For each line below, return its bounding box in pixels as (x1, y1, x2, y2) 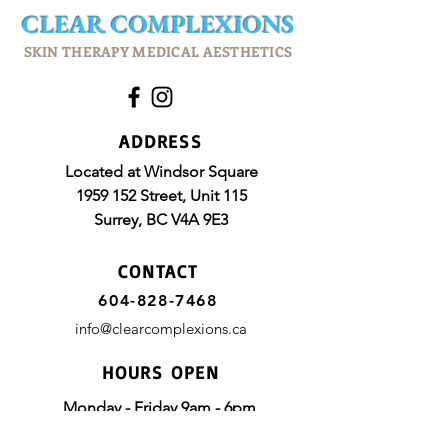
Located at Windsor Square (64, 162, 258, 181)
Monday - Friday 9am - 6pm (62, 398, 256, 417)
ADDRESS (119, 130, 203, 152)
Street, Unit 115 (135, 186, 247, 205)
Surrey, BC (94, 210, 171, 229)
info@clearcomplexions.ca (75, 319, 247, 338)
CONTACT (118, 260, 198, 282)
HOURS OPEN (102, 361, 220, 383)
